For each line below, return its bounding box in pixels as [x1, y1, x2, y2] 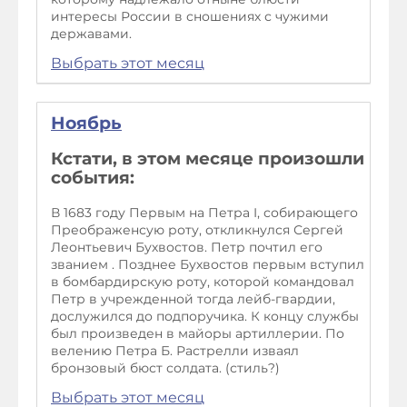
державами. [51, 25, 132, 42]
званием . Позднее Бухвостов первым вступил [51, 256, 364, 273]
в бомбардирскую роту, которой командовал [51, 273, 354, 291]
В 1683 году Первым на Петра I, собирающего [51, 204, 358, 222]
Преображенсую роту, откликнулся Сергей [51, 222, 343, 239]
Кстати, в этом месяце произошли [51, 148, 364, 170]
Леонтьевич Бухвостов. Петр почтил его [51, 239, 323, 256]
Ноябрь [51, 112, 122, 134]
